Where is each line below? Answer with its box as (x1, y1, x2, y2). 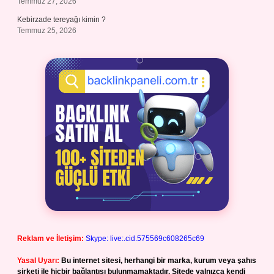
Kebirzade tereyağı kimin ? (17, 15, 106, 24)
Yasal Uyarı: (17, 256, 59, 265)
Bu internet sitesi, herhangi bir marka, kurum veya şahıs (61, 256, 256, 265)
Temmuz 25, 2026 (17, 26, 76, 35)
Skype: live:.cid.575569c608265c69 (86, 234, 204, 243)
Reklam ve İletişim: (17, 234, 84, 243)
